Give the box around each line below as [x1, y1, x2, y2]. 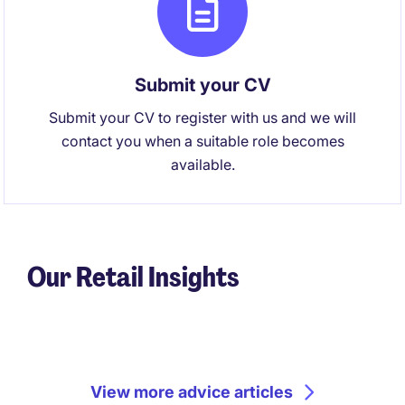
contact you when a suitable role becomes [61, 132, 344, 150]
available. [170, 155, 235, 174]
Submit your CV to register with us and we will [49, 108, 356, 127]
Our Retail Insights [27, 259, 240, 295]
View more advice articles [89, 382, 293, 401]
